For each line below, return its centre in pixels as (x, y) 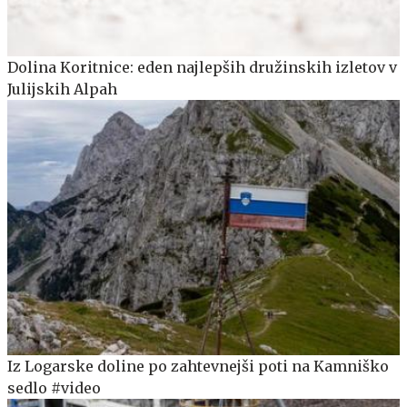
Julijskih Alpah (62, 89)
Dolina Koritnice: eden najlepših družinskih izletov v (202, 67)
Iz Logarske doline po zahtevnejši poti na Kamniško (198, 366)
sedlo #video (54, 387)
